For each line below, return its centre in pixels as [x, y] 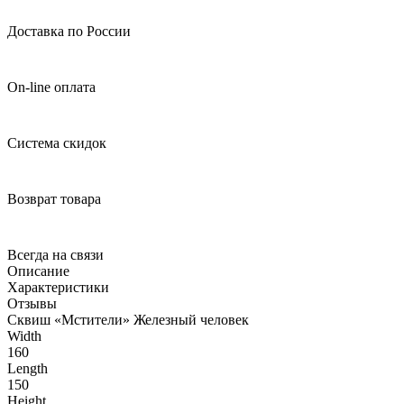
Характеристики [58, 287]
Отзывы [32, 303]
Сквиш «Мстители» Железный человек [128, 319]
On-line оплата [51, 87]
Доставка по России [69, 31]
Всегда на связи [55, 254]
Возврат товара [54, 198]
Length [28, 368]
